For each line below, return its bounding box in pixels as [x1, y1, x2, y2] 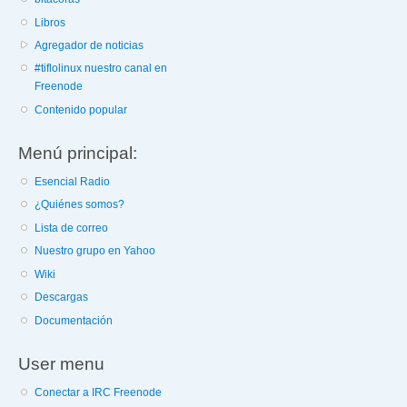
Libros [35, 15, 66, 29]
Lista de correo [35, 221, 109, 234]
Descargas [35, 291, 89, 304]
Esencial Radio [35, 174, 111, 188]
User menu [18, 353, 104, 374]
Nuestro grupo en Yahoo [35, 244, 156, 258]
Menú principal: [18, 143, 137, 164]
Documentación [35, 313, 114, 327]
